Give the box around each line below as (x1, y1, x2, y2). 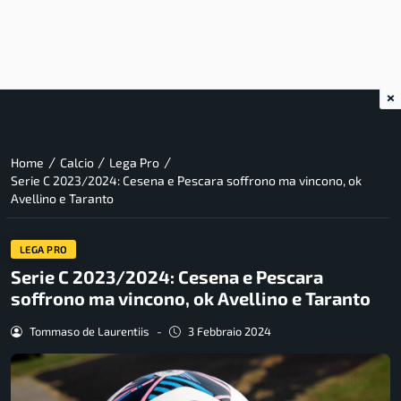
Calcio (59, 155, 94, 171)
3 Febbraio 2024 (187, 324, 271, 339)
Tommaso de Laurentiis (29, 324, 149, 339)
